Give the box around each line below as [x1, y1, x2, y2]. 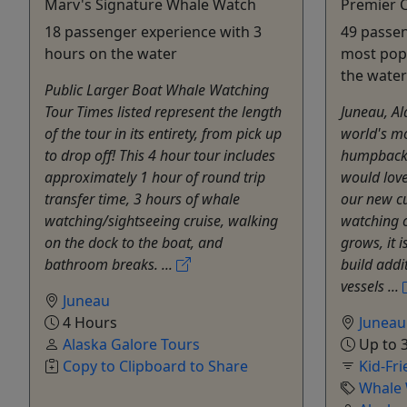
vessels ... [341, 275, 402, 296]
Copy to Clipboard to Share [63, 355, 248, 376]
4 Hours [59, 312, 117, 333]
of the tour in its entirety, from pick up [45, 123, 282, 144]
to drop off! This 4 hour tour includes [45, 144, 275, 165]
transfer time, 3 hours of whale [45, 188, 240, 209]
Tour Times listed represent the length [45, 101, 282, 122]
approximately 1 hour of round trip [45, 166, 265, 187]
